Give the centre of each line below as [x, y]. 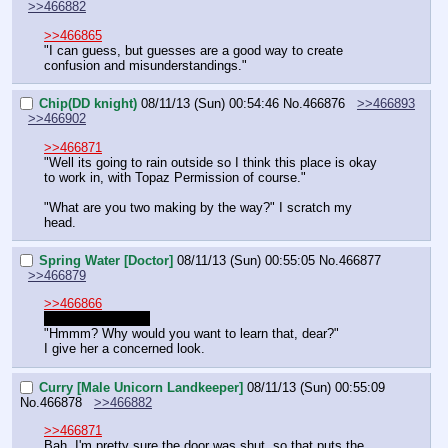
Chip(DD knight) [88, 104]
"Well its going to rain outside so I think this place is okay [210, 162]
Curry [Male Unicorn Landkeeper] [141, 388]
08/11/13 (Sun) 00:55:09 [316, 388]
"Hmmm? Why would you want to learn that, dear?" [191, 334]
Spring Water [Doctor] [106, 261]
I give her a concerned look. [124, 349]
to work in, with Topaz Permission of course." [175, 177]
